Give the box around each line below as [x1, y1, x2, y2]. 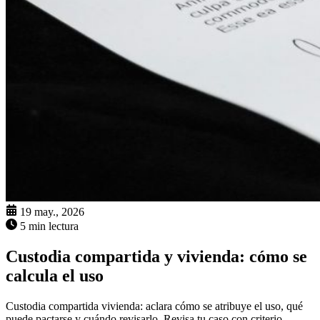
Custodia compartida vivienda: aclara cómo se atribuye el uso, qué [6, 300, 303, 313]
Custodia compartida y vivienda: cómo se [6, 247, 307, 266]
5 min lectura [20, 220, 79, 233]
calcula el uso [6, 266, 104, 286]
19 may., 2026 [20, 206, 84, 219]
